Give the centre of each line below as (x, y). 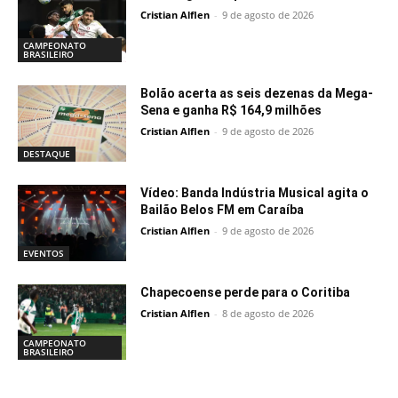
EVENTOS (44, 253)
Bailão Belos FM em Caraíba (223, 209)
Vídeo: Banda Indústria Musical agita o (255, 192)
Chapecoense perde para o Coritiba (246, 292)
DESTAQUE (47, 153)
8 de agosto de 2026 (268, 313)
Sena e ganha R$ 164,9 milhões (231, 111)
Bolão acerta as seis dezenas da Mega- (257, 94)
